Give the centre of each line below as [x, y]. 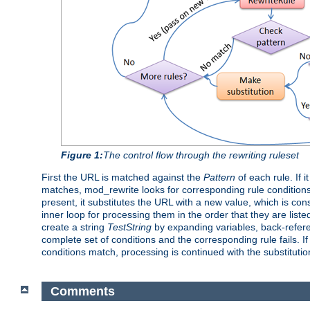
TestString [129, 227]
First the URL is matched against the [122, 177]
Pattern [219, 177]
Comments [82, 291]
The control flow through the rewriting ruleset [201, 155]
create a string [74, 227]
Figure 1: [82, 155]
